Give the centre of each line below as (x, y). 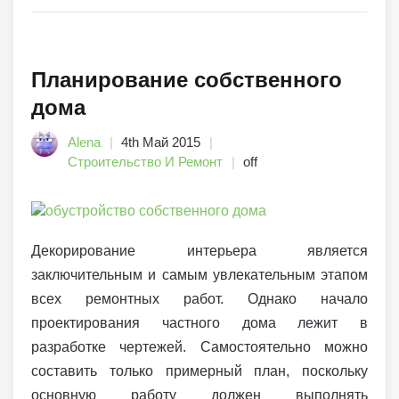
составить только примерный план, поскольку (199, 371)
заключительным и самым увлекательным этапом (199, 275)
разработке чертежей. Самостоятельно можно (199, 347)
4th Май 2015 (161, 142)
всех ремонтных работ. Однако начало (199, 299)
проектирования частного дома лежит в (199, 323)
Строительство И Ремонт (145, 162)
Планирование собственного (187, 80)
